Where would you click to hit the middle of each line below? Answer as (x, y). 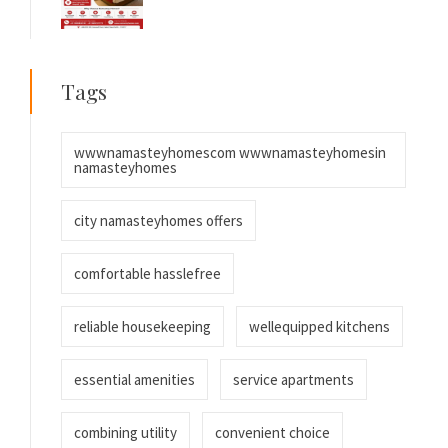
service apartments (293, 379)
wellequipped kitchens (319, 326)
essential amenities (134, 379)
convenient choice (272, 432)
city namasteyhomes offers (158, 220)
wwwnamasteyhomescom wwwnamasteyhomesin (230, 152)
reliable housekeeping (142, 326)
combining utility (125, 432)
